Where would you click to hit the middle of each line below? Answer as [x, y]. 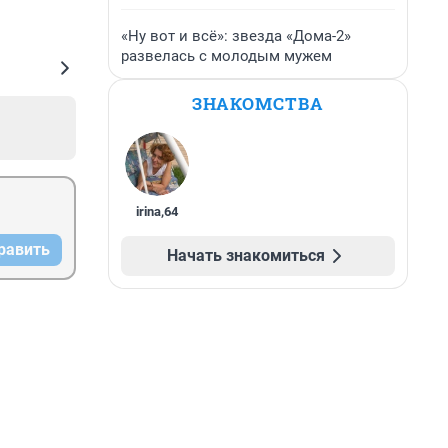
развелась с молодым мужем [226, 56]
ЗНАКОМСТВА [258, 103]
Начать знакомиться [246, 255]
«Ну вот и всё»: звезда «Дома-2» [236, 36]
